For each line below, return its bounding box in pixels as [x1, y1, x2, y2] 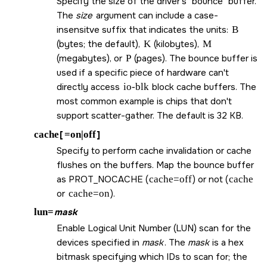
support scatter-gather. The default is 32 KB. [57, 110, 243, 122]
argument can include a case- [93, 10, 218, 22]
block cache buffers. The [150, 81, 256, 94]
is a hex [210, 237, 244, 249]
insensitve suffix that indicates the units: [57, 24, 231, 36]
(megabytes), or [57, 52, 125, 65]
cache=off [148, 173, 192, 185]
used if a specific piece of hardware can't [57, 67, 229, 79]
